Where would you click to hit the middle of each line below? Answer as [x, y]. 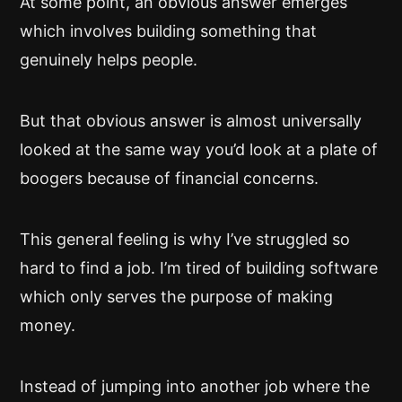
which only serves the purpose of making [176, 297]
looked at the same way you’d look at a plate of [199, 149]
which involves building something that [168, 31]
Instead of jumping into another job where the [195, 386]
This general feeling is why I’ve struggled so [185, 239]
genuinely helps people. [109, 60]
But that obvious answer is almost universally [191, 121]
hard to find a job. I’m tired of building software [199, 268]
